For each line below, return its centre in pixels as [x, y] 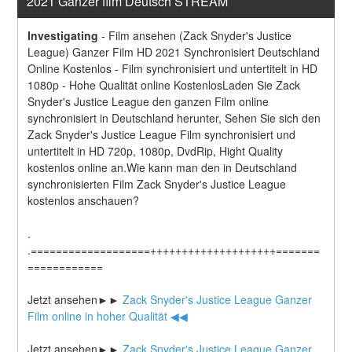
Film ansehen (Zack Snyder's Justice [200, 35]
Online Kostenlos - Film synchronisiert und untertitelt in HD [173, 68]
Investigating [63, 35]
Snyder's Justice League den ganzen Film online [148, 101]
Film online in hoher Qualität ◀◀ [108, 315]
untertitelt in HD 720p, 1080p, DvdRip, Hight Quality [156, 150]
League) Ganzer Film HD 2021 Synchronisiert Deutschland [174, 51]
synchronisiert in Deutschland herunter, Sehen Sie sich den [174, 117]
